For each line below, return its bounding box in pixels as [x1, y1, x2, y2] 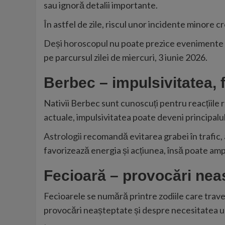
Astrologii [44, 130, 82, 142]
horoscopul [64, 37, 108, 49]
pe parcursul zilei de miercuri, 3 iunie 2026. [44, 51, 207, 63]
